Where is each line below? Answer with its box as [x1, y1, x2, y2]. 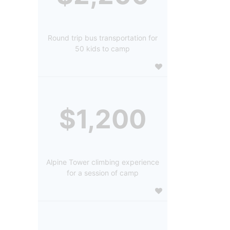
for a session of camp [66, 168, 139, 177]
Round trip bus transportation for [47, 33, 158, 42]
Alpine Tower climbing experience [46, 157, 159, 166]
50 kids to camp [75, 44, 130, 53]
